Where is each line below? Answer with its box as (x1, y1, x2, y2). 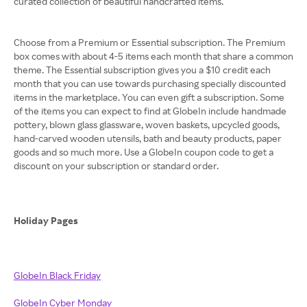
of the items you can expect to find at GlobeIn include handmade (14, 105, 286, 116)
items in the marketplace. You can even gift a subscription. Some (14, 91, 284, 103)
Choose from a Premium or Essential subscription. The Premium (14, 36, 285, 48)
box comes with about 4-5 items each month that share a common (14, 50, 293, 62)
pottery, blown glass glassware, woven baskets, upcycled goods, (14, 119, 280, 130)
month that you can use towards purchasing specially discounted (14, 77, 286, 89)
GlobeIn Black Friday (14, 269, 101, 281)
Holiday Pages (14, 214, 80, 226)
